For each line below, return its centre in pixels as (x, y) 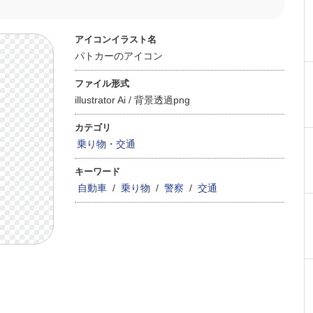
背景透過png (162, 100)
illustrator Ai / (104, 100)
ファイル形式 (102, 83)
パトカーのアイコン (119, 56)
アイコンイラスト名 (116, 39)
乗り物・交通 (106, 144)
